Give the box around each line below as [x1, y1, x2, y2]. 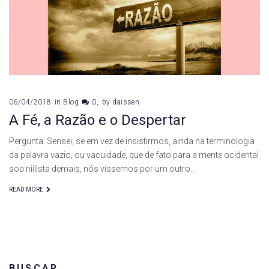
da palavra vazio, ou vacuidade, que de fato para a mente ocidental [9, 150, 259, 160]
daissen [112, 98, 140, 107]
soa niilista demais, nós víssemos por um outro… [9, 164, 196, 174]
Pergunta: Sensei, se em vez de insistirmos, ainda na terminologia [9, 136, 255, 147]
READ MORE [9, 186, 43, 193]
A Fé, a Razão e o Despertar [9, 112, 186, 129]
